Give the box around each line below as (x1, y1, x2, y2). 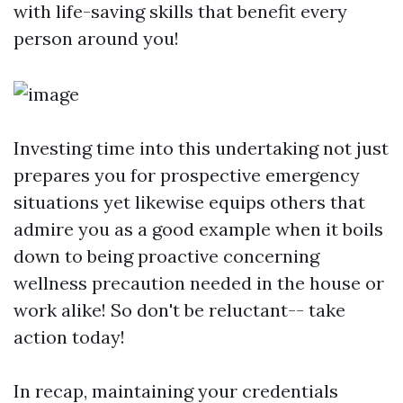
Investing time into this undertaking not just (13, 137, 389, 159)
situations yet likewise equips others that (13, 191, 365, 213)
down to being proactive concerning (13, 245, 319, 267)
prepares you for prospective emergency (13, 164, 360, 186)
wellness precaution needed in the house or (13, 272, 384, 294)
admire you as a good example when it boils (13, 218, 383, 240)
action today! (13, 326, 125, 348)
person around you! (13, 27, 179, 49)
